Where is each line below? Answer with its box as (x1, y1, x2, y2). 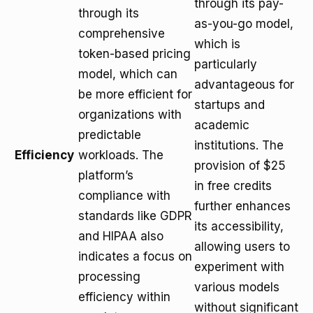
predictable (78, 128, 141, 142)
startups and (194, 98, 265, 112)
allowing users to (194, 240, 290, 254)
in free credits (194, 179, 272, 193)
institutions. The (194, 138, 284, 152)
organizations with (78, 108, 182, 122)
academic (194, 118, 249, 132)
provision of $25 (194, 159, 286, 173)
